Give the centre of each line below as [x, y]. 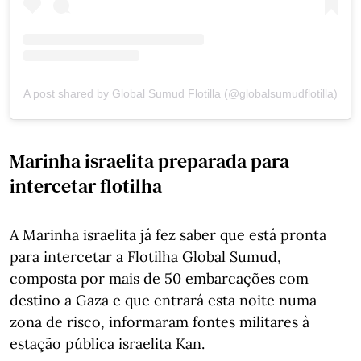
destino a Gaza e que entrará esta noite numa [163, 300]
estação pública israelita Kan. [107, 343]
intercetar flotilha [86, 185]
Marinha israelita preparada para [149, 160]
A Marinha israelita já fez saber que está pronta [168, 234]
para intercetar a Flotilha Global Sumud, [145, 256]
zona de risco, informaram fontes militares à [160, 322]
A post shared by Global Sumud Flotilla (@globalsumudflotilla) [180, 93]
